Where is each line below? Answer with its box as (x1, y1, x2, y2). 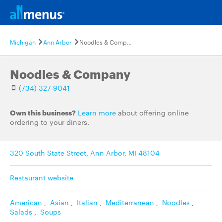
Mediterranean (106, 197, 154, 207)
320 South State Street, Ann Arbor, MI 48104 (10, 148, 160, 158)
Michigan (10, 37, 36, 46)
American (10, 197, 42, 207)
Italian (77, 197, 98, 207)
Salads (10, 207, 32, 217)
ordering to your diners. (10, 117, 89, 127)
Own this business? (10, 108, 76, 117)
